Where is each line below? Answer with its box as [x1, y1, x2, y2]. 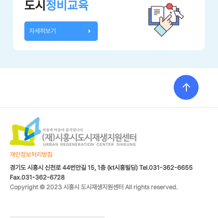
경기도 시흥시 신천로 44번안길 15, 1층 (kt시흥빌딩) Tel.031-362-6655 [10, 163, 193, 171]
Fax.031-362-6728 [10, 173, 65, 181]
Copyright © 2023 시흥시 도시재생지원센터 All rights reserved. [10, 183, 178, 191]
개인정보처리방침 [10, 150, 53, 158]
